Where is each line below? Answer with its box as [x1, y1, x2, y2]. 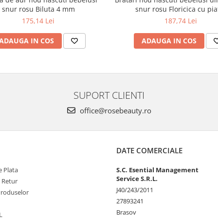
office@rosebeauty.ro [77, 106, 151, 115]
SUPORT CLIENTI [73, 88, 145, 102]
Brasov [116, 208, 136, 217]
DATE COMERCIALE [116, 145, 182, 155]
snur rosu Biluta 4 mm [1, 4, 75, 14]
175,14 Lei [22, 16, 54, 25]
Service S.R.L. [116, 174, 158, 183]
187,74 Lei [164, 16, 197, 25]
